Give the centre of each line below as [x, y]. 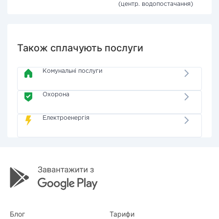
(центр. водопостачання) [156, 4]
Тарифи [122, 214]
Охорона [56, 95]
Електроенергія [66, 118]
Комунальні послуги [73, 71]
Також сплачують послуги [80, 48]
